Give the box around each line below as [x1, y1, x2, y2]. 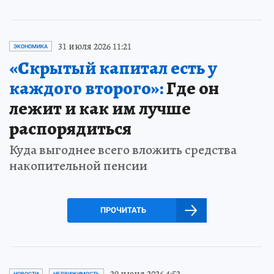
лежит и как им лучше [9, 95, 191, 120]
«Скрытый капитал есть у [9, 55, 217, 80]
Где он [163, 75, 219, 100]
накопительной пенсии [9, 156, 147, 175]
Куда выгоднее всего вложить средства [9, 140, 237, 159]
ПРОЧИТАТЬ [100, 205, 146, 215]
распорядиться [9, 116, 131, 141]
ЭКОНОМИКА [13, 43, 48, 50]
